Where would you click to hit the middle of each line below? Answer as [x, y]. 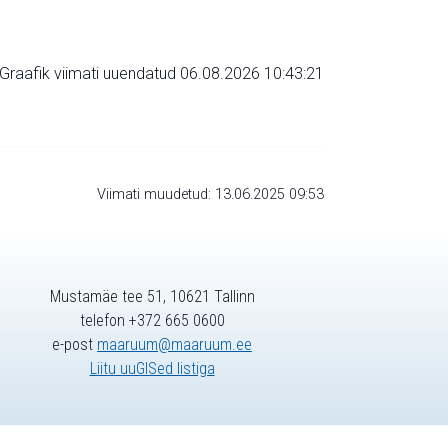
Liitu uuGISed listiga [152, 369]
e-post [74, 345]
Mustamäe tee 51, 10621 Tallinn [152, 297]
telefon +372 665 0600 [152, 321]
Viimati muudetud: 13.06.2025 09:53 [210, 194]
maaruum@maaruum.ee [174, 345]
